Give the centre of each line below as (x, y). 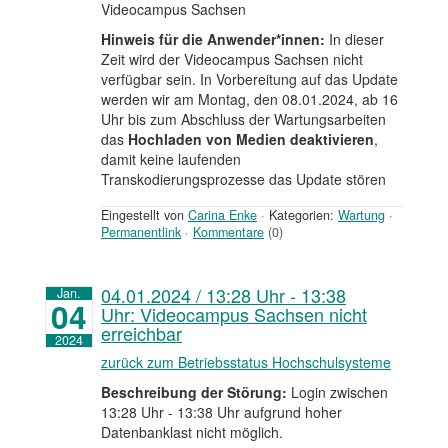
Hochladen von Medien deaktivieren (249, 139)
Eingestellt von (144, 215)
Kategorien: (301, 215)
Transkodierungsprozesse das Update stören (243, 179)
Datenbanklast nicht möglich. (192, 432)
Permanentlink (141, 232)
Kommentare (228, 232)
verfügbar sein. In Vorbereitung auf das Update (249, 79)
